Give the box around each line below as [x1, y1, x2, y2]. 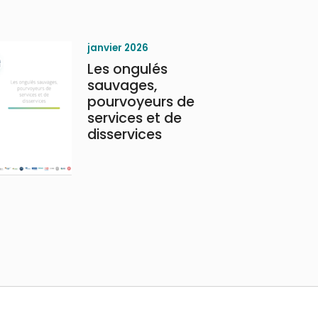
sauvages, [87, 76, 157, 95]
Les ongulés [87, 60, 168, 79]
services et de [87, 109, 182, 128]
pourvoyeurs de [87, 92, 194, 111]
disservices [87, 125, 162, 144]
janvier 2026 [87, 41, 148, 55]
